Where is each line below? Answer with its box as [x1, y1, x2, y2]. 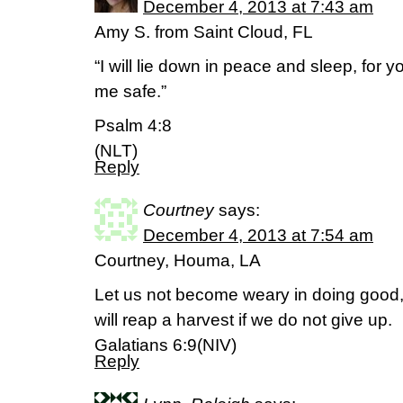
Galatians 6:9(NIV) [94, 336, 237, 354]
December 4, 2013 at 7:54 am [143, 226, 373, 245]
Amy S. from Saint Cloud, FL [94, 22, 313, 41]
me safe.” [94, 82, 166, 101]
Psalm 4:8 [94, 116, 172, 135]
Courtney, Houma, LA [94, 251, 261, 270]
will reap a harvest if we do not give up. [94, 310, 392, 329]
